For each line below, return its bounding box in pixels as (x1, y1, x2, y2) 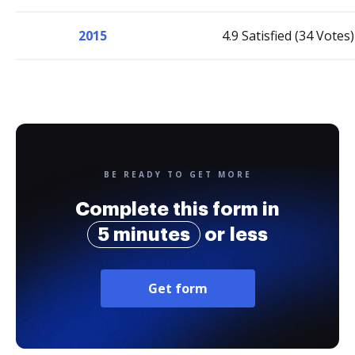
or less (200, 225, 268, 244)
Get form (147, 280, 208, 297)
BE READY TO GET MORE (103, 169, 252, 180)
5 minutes (97, 225, 190, 244)
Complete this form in (75, 200, 280, 219)
